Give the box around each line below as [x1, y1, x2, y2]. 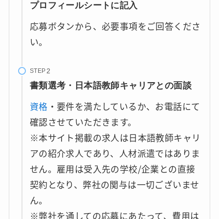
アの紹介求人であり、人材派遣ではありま [29, 147, 200, 160]
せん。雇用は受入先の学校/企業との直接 [29, 162, 196, 175]
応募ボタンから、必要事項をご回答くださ [29, 19, 201, 32]
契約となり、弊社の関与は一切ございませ [29, 178, 199, 191]
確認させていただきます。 [29, 115, 137, 129]
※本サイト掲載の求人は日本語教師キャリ [29, 131, 201, 144]
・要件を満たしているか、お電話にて [47, 100, 200, 113]
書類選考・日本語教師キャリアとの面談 [29, 81, 192, 91]
